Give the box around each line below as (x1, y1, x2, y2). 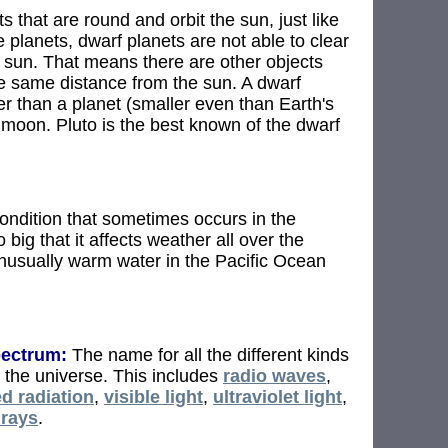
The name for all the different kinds (67, 344, 349, 365)
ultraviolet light (213, 386, 342, 407)
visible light (104, 386, 203, 407)
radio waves (223, 365, 326, 386)
